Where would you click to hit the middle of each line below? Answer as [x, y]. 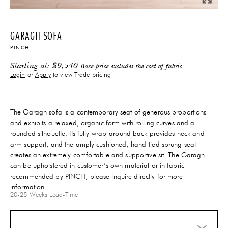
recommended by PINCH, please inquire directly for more [97, 176]
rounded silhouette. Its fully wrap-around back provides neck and [107, 134]
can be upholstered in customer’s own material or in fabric [97, 166]
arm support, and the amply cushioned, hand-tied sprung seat [103, 144]
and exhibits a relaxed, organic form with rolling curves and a [103, 123]
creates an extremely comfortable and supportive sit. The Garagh [108, 155]
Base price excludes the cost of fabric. [132, 66]
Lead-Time [63, 195]
